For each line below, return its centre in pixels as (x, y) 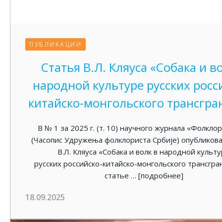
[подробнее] (161, 175)
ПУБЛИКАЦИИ (55, 44)
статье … (121, 175)
